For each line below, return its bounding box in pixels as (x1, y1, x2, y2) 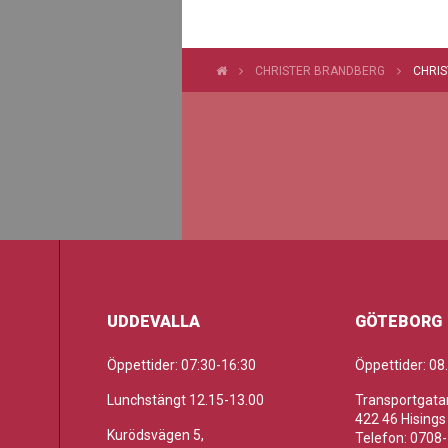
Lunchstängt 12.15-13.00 (106, 392, 264, 408)
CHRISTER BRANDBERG (255, 64, 385, 78)
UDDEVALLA (106, 312, 200, 331)
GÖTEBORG (354, 312, 442, 331)
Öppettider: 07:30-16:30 (106, 357, 256, 373)
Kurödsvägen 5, (106, 427, 204, 443)
